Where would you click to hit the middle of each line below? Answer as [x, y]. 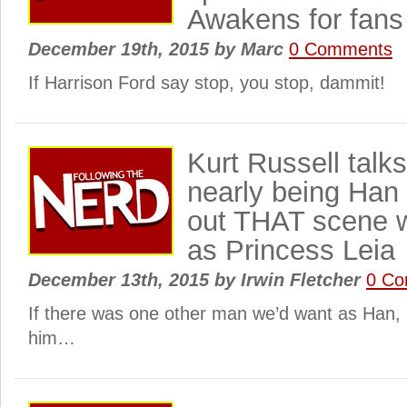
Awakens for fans [295, 20]
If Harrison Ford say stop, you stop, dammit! [207, 83]
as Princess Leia [291, 250]
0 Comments [341, 49]
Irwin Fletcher [301, 280]
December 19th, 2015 [121, 49]
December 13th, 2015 [121, 280]
